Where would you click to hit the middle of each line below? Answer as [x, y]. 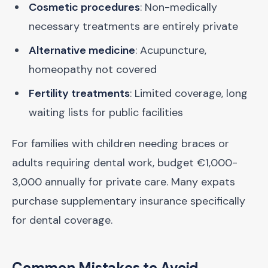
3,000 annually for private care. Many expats [124, 182]
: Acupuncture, [171, 50]
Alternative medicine [82, 50]
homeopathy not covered [93, 69]
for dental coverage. [62, 220]
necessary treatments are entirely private [133, 26]
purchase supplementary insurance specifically [129, 201]
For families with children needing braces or [121, 144]
